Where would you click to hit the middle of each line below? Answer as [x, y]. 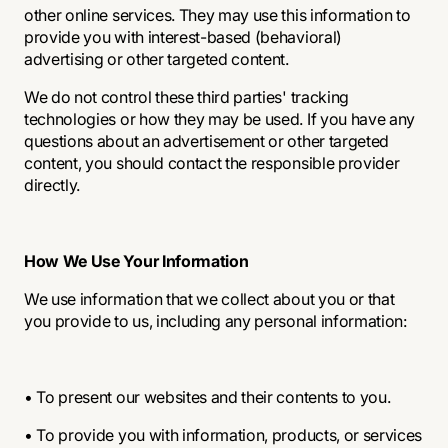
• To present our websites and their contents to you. [207, 397]
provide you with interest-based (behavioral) [183, 37]
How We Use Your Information [136, 261]
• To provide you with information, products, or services [223, 435]
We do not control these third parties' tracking [186, 97]
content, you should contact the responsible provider [212, 163]
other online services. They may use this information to [217, 15]
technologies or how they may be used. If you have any [220, 119]
